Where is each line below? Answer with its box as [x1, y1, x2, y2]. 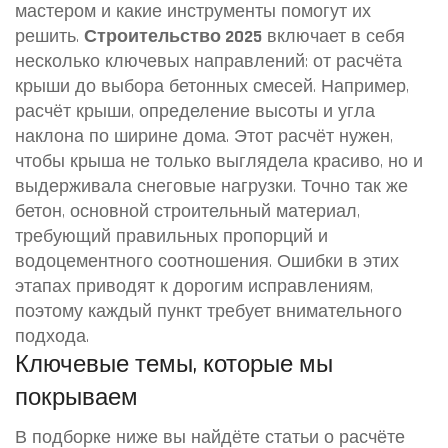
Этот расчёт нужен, [229, 125, 393, 148]
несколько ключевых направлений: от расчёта [15, 50, 402, 73]
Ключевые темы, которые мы [15, 350, 333, 380]
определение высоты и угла [139, 100, 375, 123]
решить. [15, 25, 84, 48]
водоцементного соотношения [15, 250, 269, 273]
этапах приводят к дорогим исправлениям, [15, 275, 373, 298]
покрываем [15, 383, 138, 413]
